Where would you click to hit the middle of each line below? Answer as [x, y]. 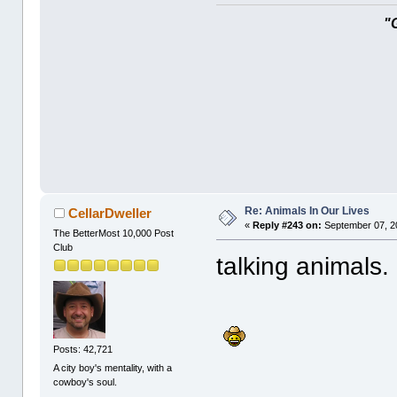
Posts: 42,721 [83, 349]
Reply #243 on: [288, 226]
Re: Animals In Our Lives [307, 211]
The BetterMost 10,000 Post [114, 234]
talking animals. [303, 267]
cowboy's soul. [86, 382]
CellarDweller [109, 214]
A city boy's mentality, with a [113, 368]
